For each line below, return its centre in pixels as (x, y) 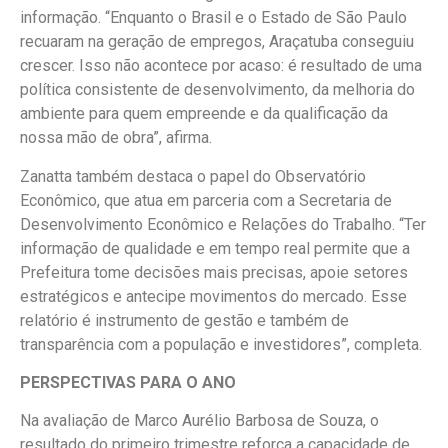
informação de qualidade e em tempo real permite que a (215, 248)
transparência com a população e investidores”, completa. (221, 344)
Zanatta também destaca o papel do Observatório (193, 176)
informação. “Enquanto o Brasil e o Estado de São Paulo (213, 18)
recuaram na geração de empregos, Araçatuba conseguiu (217, 42)
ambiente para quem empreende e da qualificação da (204, 114)
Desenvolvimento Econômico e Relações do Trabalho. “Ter (223, 224)
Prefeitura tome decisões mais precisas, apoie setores (214, 272)
